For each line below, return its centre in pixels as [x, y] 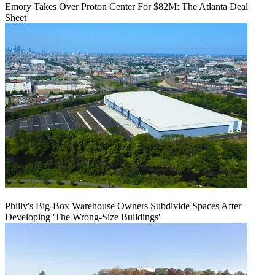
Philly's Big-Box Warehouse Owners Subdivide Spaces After [123, 206]
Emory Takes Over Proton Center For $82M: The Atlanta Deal [126, 7]
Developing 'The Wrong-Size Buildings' [83, 217]
